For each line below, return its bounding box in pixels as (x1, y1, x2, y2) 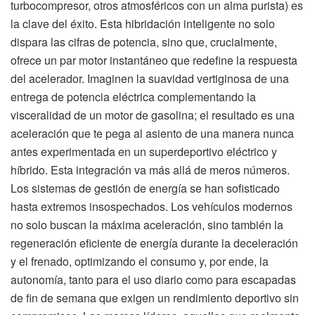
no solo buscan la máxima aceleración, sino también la (11, 216, 283, 233)
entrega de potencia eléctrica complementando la (11, 88, 256, 105)
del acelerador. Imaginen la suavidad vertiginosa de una (11, 70, 289, 86)
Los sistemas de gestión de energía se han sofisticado (11, 179, 280, 196)
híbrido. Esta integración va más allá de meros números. (11, 161, 290, 178)
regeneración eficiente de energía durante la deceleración (11, 234, 298, 251)
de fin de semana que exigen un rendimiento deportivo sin (11, 289, 299, 306)
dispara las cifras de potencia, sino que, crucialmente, (11, 33, 277, 50)
